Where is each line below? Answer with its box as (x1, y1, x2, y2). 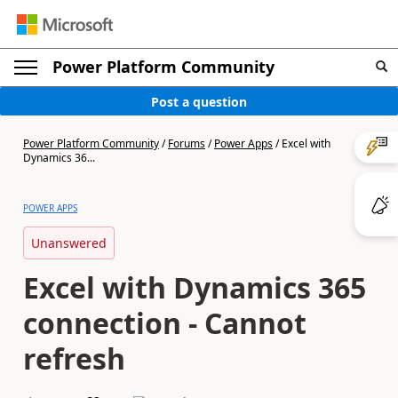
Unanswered (31, 235, 107, 251)
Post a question (151, 92, 247, 110)
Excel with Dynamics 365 (23, 268, 366, 306)
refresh (23, 339, 125, 378)
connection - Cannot (23, 304, 306, 342)
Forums (168, 136, 205, 151)
